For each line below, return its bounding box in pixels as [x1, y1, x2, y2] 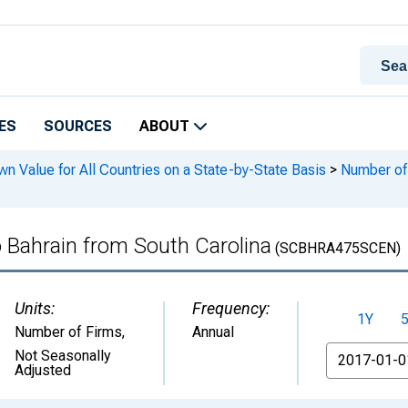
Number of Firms [15, 323, 122, 341]
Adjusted [15, 362, 71, 379]
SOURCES [44, 117, 112, 135]
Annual [192, 323, 234, 341]
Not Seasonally [15, 347, 111, 364]
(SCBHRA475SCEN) [271, 240, 401, 257]
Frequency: [192, 299, 270, 318]
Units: [15, 299, 55, 318]
